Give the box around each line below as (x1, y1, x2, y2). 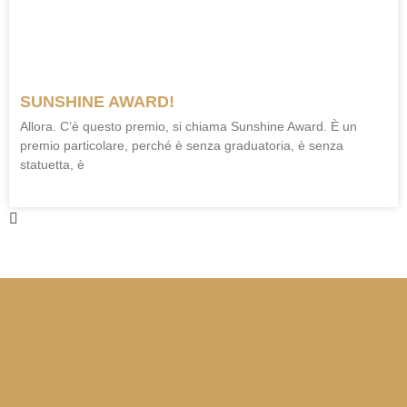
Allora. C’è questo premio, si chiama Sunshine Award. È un (20, 119, 357, 134)
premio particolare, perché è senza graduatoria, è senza (20, 138, 343, 154)
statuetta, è (20, 157, 84, 173)
